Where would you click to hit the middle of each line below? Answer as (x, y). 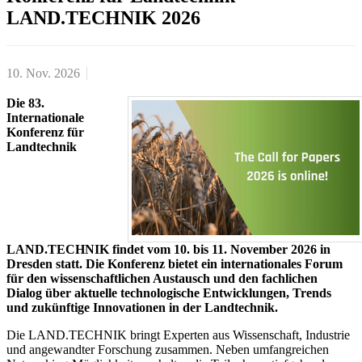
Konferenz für (45, 132)
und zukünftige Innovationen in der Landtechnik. (142, 307)
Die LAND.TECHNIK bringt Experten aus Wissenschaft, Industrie (178, 335)
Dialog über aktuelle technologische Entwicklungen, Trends (169, 293)
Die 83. (25, 103)
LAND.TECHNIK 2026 (103, 17)
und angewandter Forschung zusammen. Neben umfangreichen (168, 349)
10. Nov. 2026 (43, 73)
